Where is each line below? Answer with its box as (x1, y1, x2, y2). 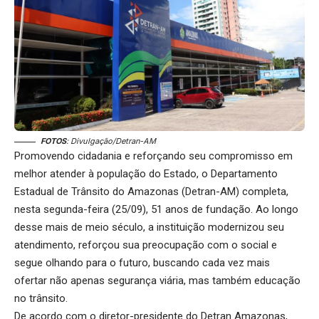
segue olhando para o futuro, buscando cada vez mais (14, 256, 270, 270)
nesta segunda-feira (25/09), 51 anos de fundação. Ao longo (14, 203, 298, 216)
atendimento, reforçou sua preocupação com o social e (14, 239, 277, 252)
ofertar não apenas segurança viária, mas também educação (14, 274, 300, 288)
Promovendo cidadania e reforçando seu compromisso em (14, 150, 293, 163)
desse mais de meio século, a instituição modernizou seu (14, 221, 284, 234)
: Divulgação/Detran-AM (66, 136, 156, 147)
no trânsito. (14, 292, 68, 305)
